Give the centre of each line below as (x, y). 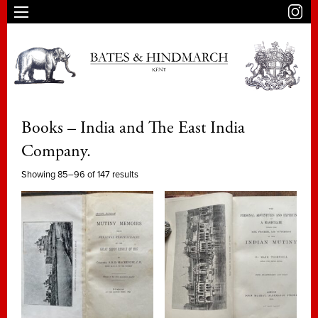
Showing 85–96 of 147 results (80, 175)
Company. (56, 151)
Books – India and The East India (133, 127)
